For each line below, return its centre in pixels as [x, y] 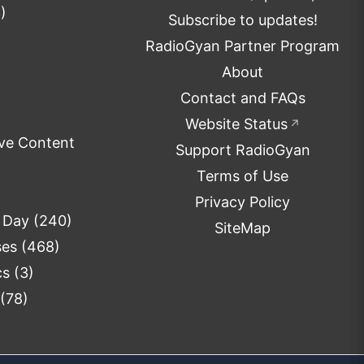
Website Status [236, 124]
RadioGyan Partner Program [243, 46]
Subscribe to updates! [243, 20]
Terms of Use [243, 176]
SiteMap [243, 228]
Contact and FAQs [243, 98]
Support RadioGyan [243, 150]
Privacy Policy [243, 202]
